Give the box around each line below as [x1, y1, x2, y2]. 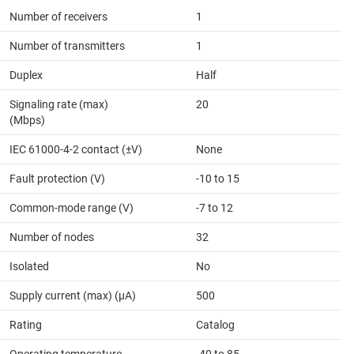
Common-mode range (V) [9, 201, 134, 215]
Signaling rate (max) [9, 98, 108, 111]
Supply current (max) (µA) [9, 289, 136, 303]
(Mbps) [9, 114, 45, 127]
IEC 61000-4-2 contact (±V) [9, 143, 142, 156]
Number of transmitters [9, 40, 125, 53]
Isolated [9, 260, 49, 273]
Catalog [196, 318, 235, 332]
